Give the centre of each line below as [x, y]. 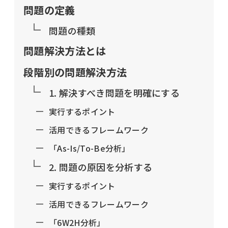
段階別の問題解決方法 [75, 72]
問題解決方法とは [65, 51]
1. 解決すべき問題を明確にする [115, 93]
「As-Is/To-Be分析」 [90, 148]
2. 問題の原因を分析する [101, 167]
